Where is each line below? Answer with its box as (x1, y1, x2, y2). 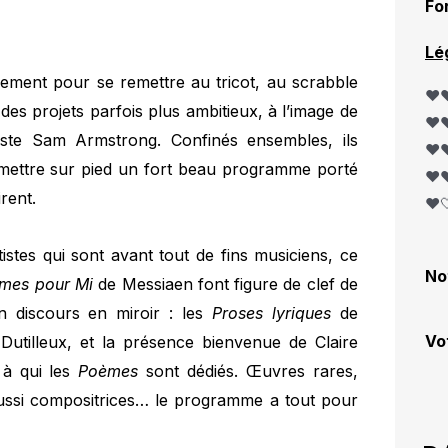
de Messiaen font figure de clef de (93, 274, 358, 295)
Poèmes (78, 361, 139, 382)
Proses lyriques (212, 303, 332, 324)
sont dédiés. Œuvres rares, (138, 361, 358, 382)
